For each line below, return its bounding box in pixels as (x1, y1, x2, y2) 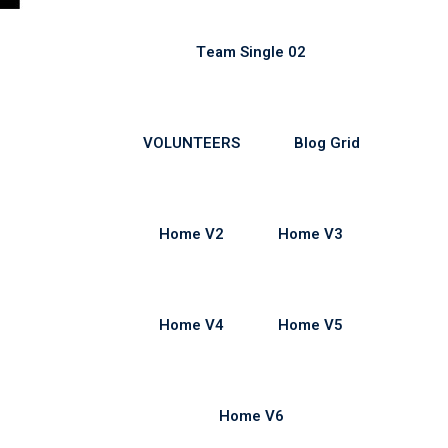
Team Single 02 (196, 41, 306, 63)
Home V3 (278, 223, 343, 245)
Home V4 (159, 314, 224, 336)
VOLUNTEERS (142, 132, 240, 154)
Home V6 (218, 405, 284, 427)
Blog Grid (293, 132, 360, 154)
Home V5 (278, 314, 343, 336)
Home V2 (159, 223, 224, 245)
